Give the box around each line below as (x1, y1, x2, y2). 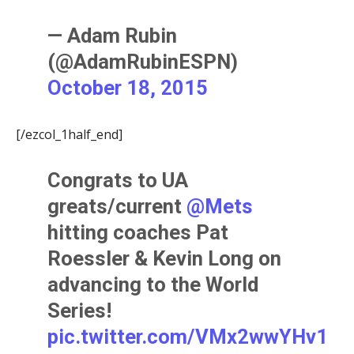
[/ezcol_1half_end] (15, 125, 122, 143)
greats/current (47, 194, 187, 218)
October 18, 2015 (47, 75, 209, 100)
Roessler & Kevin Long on (47, 246, 282, 270)
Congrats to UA (47, 168, 189, 192)
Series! (47, 298, 112, 322)
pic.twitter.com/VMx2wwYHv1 (47, 324, 329, 348)
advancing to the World (47, 272, 259, 296)
